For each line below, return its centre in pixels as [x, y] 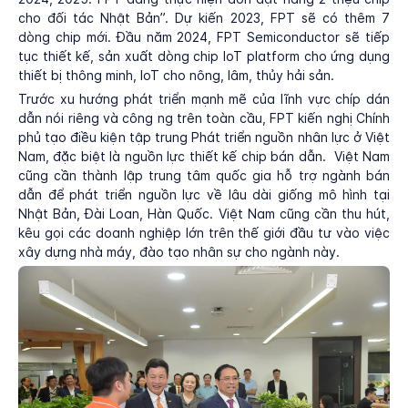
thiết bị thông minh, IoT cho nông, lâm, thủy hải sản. [178, 76]
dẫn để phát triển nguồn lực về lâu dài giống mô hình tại [204, 195]
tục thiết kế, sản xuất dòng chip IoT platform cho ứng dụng [204, 56]
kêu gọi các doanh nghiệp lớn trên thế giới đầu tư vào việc [204, 233]
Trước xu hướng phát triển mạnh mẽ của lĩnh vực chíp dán [204, 99]
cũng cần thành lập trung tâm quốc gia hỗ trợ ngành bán [204, 176]
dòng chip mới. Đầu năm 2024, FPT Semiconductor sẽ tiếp [204, 37]
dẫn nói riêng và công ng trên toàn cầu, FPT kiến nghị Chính [204, 118]
